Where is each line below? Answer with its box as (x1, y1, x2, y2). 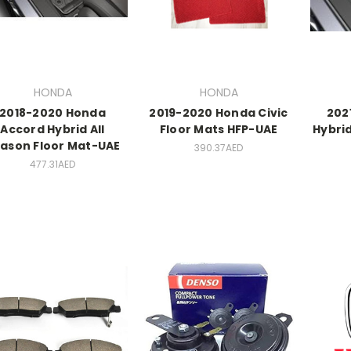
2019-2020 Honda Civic (149, 105, 288, 121)
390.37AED (194, 141, 243, 155)
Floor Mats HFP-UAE (159, 121, 278, 138)
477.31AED (30, 157, 75, 172)
